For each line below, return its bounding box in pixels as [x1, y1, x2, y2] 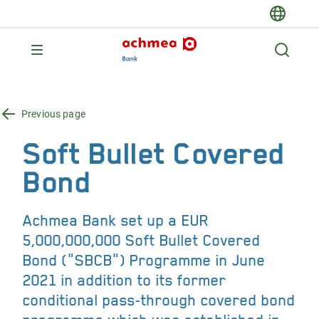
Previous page [21, 108, 85, 120]
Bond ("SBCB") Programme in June [23, 252, 266, 269]
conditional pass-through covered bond [23, 292, 296, 309]
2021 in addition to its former [23, 272, 226, 289]
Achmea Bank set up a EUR [23, 212, 209, 229]
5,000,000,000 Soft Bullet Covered [23, 232, 261, 249]
